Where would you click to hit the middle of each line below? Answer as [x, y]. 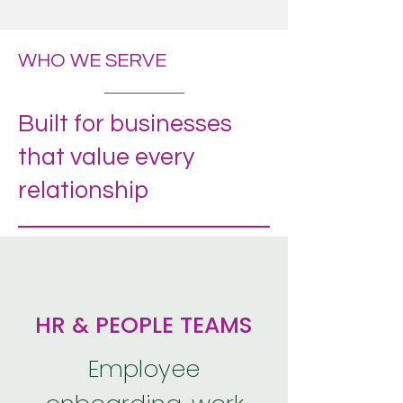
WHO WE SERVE [92, 61]
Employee [144, 369]
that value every [106, 157]
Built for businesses [125, 124]
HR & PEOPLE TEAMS [144, 325]
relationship [83, 191]
